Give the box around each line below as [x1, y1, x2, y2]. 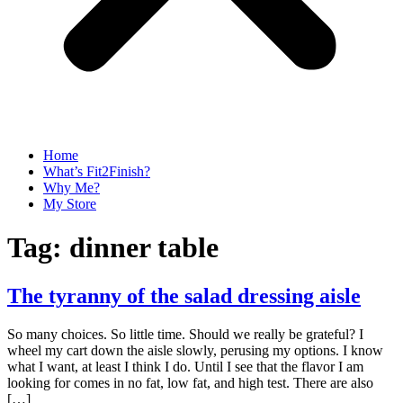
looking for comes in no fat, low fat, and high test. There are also [7, 374, 373, 390]
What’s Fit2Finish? [43, 164, 150, 179]
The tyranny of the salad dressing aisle [7, 283, 361, 308]
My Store [43, 196, 96, 211]
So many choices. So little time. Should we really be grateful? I [7, 326, 363, 342]
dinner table [69, 231, 219, 264]
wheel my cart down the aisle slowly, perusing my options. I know [7, 342, 383, 358]
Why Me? [43, 180, 100, 195]
